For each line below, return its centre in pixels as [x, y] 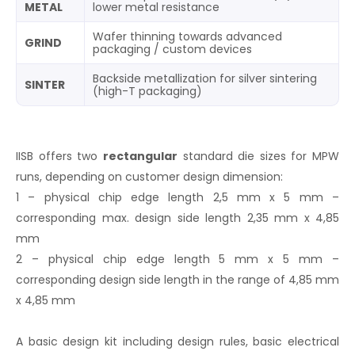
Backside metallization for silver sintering [205, 78]
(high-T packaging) [147, 91]
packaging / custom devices [172, 49]
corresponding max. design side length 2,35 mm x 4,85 [177, 218]
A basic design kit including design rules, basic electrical [177, 341]
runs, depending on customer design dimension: [149, 176]
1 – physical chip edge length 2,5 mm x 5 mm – [177, 197]
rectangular [140, 156]
